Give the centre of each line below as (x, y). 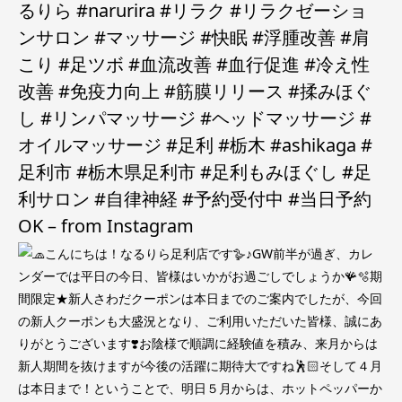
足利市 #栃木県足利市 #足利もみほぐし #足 (195, 172)
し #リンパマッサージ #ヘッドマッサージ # (195, 118)
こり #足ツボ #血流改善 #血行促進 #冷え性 (194, 64)
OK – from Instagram (106, 226)
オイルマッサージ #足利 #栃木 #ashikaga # (195, 145)
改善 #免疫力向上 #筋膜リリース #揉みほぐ (195, 91)
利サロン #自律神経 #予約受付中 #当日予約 (195, 199)
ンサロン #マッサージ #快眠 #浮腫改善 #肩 (194, 37)
